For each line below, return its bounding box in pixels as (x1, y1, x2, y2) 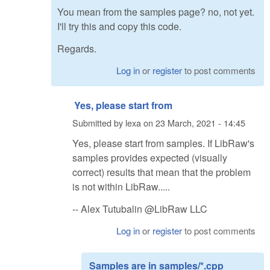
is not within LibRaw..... (72, 179, 170, 193)
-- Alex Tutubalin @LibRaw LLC (72, 201, 207, 216)
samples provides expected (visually (72, 150, 227, 165)
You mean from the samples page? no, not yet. (57, 5, 254, 19)
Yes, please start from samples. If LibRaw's (72, 136, 254, 150)
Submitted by (72, 116, 125, 130)
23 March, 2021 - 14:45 (155, 116, 245, 130)
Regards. (57, 42, 96, 56)
